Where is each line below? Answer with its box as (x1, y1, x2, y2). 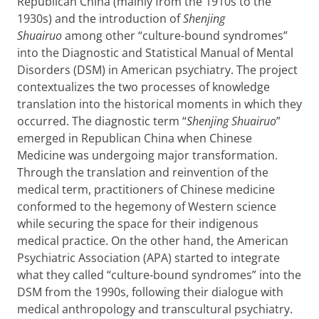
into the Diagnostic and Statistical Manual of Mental (17, 45, 293, 61)
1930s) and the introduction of (17, 11, 183, 26)
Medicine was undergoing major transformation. (17, 147, 278, 163)
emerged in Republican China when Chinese (17, 130, 252, 146)
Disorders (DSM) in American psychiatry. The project (17, 62, 298, 78)
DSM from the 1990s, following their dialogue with (17, 284, 283, 300)
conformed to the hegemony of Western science (17, 199, 276, 214)
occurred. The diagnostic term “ (17, 113, 187, 129)
